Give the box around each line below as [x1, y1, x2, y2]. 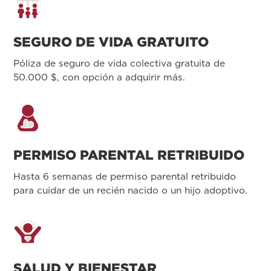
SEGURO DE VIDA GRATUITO [13, 33, 209, 50]
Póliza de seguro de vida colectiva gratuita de [13, 57, 225, 69]
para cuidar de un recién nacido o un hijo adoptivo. [13, 184, 247, 196]
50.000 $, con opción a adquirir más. [13, 71, 185, 83]
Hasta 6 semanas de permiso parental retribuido [13, 170, 236, 182]
